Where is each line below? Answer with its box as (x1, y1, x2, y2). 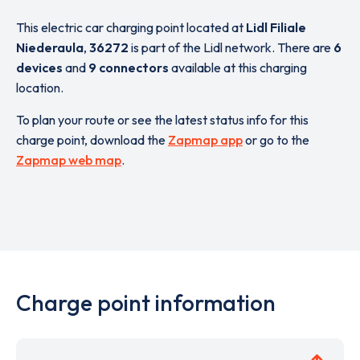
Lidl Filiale (246, 19, 306, 35)
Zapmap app (168, 132, 243, 148)
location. (16, 80, 63, 96)
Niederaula (16, 39, 84, 55)
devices (16, 59, 63, 76)
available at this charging (169, 59, 307, 76)
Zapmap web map (16, 152, 121, 168)
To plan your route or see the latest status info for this (16, 112, 309, 128)
